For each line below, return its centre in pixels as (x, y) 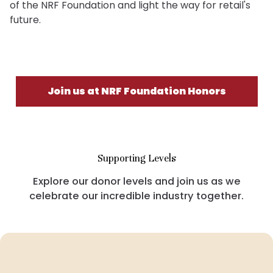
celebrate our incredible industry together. (136, 196)
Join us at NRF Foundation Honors (136, 91)
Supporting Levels (136, 158)
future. (25, 20)
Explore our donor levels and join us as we (136, 181)
